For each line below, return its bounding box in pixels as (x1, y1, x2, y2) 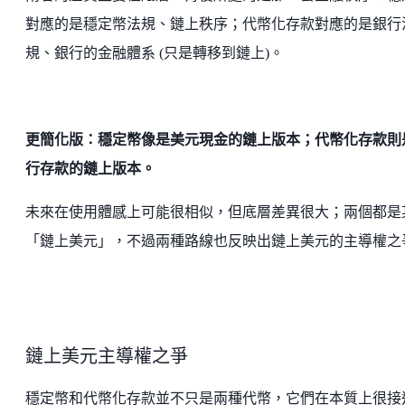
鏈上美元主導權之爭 (25, 345, 188, 366)
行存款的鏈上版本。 (25, 160, 155, 176)
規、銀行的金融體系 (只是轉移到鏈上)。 (25, 44, 284, 61)
